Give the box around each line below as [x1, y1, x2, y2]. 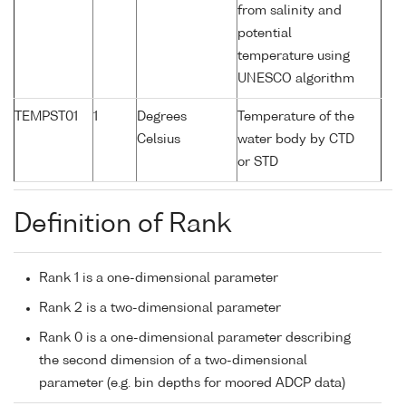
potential [237, 27, 292, 41]
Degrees [137, 111, 187, 124]
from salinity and [237, 5, 342, 18]
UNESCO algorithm [237, 72, 354, 86]
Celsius [137, 133, 180, 147]
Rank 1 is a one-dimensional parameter [39, 272, 278, 285]
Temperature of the [237, 111, 354, 124]
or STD [237, 156, 278, 169]
